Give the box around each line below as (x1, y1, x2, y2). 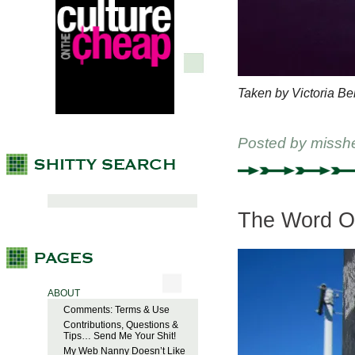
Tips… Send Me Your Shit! (63, 330, 176, 342)
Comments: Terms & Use (63, 304, 170, 316)
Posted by (238, 135, 311, 152)
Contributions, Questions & (63, 319, 178, 331)
